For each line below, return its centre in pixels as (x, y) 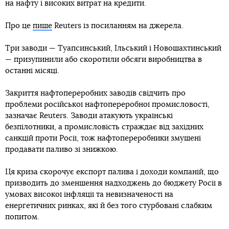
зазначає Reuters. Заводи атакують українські (89, 116)
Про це (19, 26)
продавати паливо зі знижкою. (62, 150)
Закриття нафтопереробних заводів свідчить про (95, 93)
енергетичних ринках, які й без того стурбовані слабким (109, 206)
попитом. (22, 217)
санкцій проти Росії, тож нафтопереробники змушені (103, 138)
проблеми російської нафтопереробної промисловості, (107, 105)
